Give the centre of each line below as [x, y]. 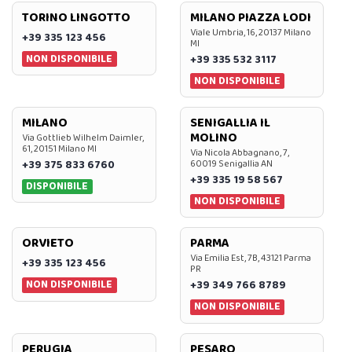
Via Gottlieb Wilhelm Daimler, [83, 137]
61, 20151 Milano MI [59, 148]
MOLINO [213, 137]
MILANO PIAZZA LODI [250, 17]
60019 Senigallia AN [231, 163]
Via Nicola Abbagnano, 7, [239, 152]
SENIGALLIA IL [230, 123]
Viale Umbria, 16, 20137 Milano [250, 32]
